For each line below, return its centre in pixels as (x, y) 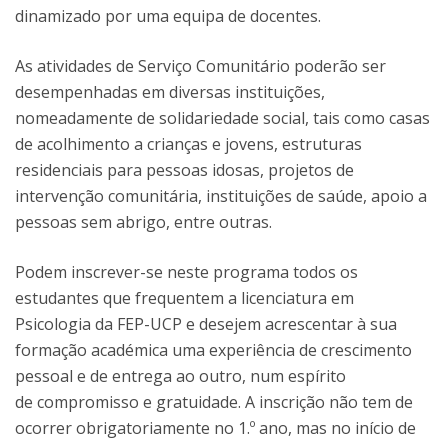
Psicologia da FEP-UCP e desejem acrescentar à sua (206, 324)
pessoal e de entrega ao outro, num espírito (180, 376)
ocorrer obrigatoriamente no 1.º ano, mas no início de (215, 428)
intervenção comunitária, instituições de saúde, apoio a (221, 196)
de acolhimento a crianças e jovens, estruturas (188, 144)
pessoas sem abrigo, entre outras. (143, 222)
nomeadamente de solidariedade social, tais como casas (222, 118)
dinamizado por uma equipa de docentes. (168, 16)
